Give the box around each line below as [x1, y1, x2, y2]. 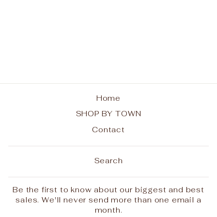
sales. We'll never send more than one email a [15, 195, 201, 204]
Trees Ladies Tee [16, 25, 76, 33]
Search [94, 156, 123, 165]
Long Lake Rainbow [13, 17, 79, 26]
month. [94, 205, 123, 215]
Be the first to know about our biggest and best [13, 185, 204, 194]
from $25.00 [26, 34, 67, 43]
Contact [92, 125, 125, 135]
